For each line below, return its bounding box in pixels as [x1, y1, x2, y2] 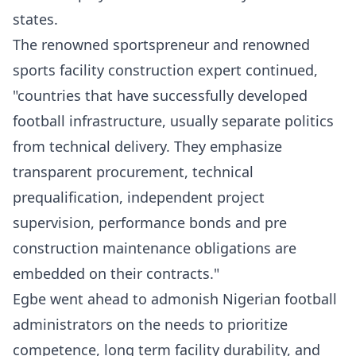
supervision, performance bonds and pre [13, 213, 287, 232]
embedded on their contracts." [13, 264, 219, 283]
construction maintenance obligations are [13, 238, 296, 257]
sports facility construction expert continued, [13, 60, 318, 79]
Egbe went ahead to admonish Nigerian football [13, 289, 337, 308]
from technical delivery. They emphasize [13, 137, 282, 156]
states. [13, 10, 58, 29]
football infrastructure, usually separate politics [13, 111, 334, 130]
